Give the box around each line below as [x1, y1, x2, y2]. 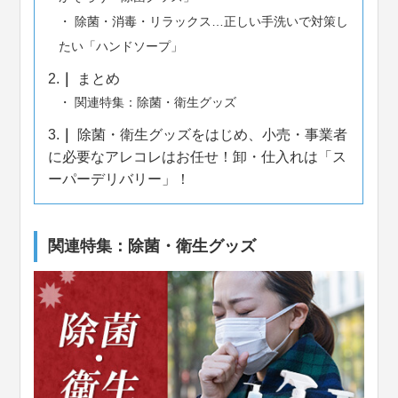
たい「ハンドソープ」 [58, 39, 183, 53]
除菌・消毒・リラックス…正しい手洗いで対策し [70, 14, 348, 28]
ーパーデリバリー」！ [48, 171, 191, 187]
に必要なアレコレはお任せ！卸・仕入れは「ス [48, 149, 347, 164]
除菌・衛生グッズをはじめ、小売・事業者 [74, 127, 348, 142]
